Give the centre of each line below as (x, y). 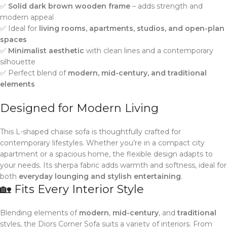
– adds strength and (166, 6)
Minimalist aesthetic (46, 51)
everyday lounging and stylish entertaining (100, 176)
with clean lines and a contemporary (149, 51)
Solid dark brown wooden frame (69, 6)
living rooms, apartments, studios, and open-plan (132, 28)
